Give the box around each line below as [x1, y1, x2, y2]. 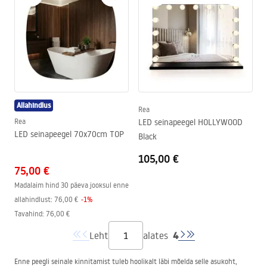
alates [142, 229, 168, 241]
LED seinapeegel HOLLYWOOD [138, 117, 243, 128]
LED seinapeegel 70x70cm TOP [14, 129, 124, 139]
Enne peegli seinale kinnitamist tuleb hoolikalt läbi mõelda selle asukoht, [14, 257, 237, 266]
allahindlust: [14, 195, 52, 204]
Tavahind [14, 209, 42, 218]
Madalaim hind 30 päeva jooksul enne [14, 181, 129, 190]
